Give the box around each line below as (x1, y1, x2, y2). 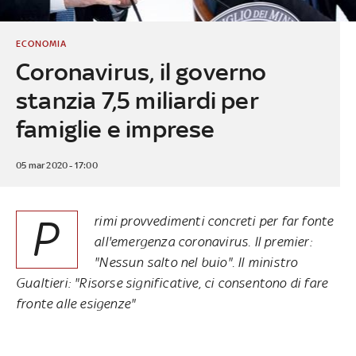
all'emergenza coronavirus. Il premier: (94, 233, 312, 250)
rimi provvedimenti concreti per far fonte (94, 212, 334, 229)
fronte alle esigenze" (16, 295, 136, 311)
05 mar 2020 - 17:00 (15, 159, 98, 171)
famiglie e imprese (15, 114, 215, 143)
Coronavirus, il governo (15, 57, 267, 86)
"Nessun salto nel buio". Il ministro (94, 253, 298, 270)
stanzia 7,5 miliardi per (15, 86, 259, 114)
